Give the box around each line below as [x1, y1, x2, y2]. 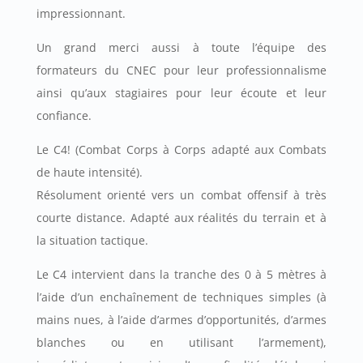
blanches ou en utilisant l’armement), [36, 334, 327, 350]
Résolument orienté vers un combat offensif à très [36, 186, 327, 203]
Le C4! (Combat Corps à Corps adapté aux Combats [36, 141, 327, 157]
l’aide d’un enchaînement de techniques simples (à [36, 288, 327, 305]
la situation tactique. [36, 232, 148, 248]
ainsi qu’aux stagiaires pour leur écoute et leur [36, 84, 327, 100]
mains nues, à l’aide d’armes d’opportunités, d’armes [36, 311, 327, 327]
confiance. [36, 107, 92, 123]
